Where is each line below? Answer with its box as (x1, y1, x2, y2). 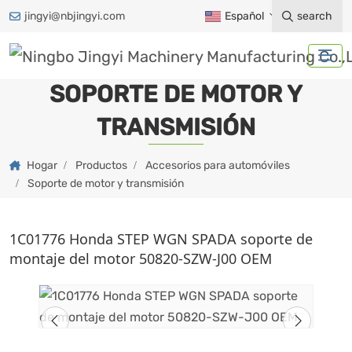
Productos (75, 158, 127, 172)
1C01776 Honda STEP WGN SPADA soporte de (9, 229, 313, 248)
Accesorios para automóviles (145, 158, 290, 172)
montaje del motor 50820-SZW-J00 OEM (9, 248, 272, 268)
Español (224, 9, 264, 23)
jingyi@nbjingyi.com (24, 9, 125, 23)
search (296, 9, 332, 23)
